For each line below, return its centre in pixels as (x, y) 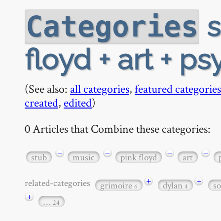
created (41, 102)
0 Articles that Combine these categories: (118, 128)
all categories (100, 89)
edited (78, 102)
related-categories (59, 183)
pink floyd (139, 157)
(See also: (47, 89)
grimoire (117, 185)
